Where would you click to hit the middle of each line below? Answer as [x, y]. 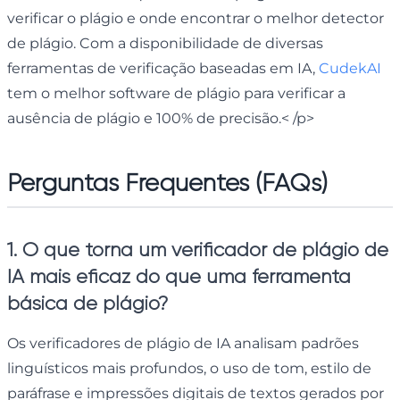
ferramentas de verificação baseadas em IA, [163, 68]
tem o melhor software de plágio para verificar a [176, 93]
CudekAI [350, 68]
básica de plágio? [87, 303]
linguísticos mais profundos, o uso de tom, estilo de [189, 368]
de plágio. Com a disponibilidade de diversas [165, 43]
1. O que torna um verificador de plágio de [198, 249]
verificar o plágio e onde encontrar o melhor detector [196, 18]
